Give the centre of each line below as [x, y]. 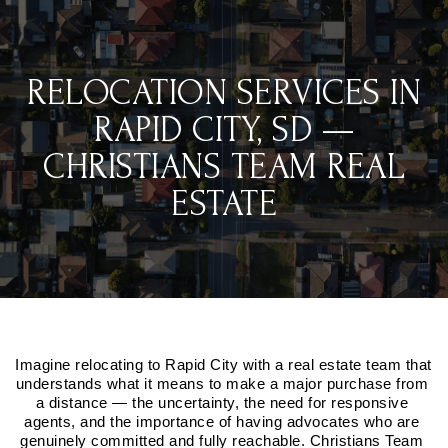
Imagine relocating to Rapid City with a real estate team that [223, 364]
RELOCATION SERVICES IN [224, 93]
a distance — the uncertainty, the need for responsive [221, 402]
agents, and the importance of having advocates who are [222, 421]
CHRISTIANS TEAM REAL [224, 167]
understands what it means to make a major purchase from [221, 383]
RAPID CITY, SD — [224, 130]
